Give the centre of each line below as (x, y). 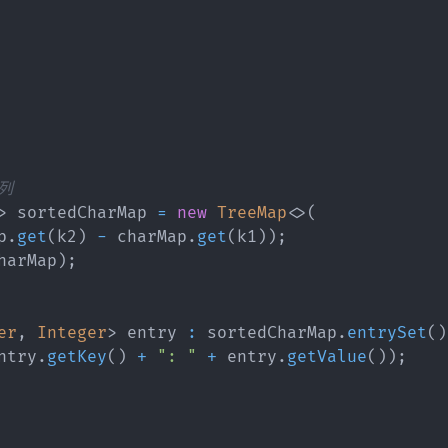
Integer (72, 332)
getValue (327, 356)
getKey (77, 356)
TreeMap (252, 212)
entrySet (387, 332)
